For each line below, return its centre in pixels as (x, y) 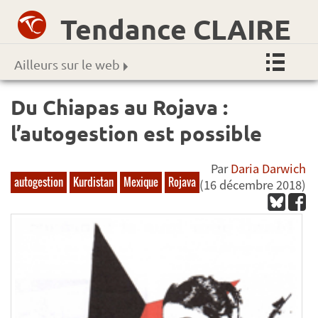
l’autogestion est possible (136, 133)
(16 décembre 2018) (253, 185)
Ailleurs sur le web (67, 65)
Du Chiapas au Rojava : (119, 107)
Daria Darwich (269, 169)
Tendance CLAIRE (176, 28)
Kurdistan (93, 181)
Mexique (141, 181)
